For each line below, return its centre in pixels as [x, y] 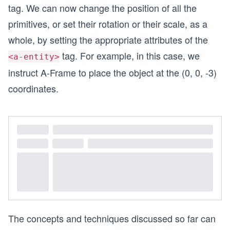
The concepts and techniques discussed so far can [112, 218]
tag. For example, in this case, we [130, 55]
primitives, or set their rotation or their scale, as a [108, 23]
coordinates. [33, 88]
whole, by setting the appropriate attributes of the [108, 39]
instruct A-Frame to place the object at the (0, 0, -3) [112, 72]
